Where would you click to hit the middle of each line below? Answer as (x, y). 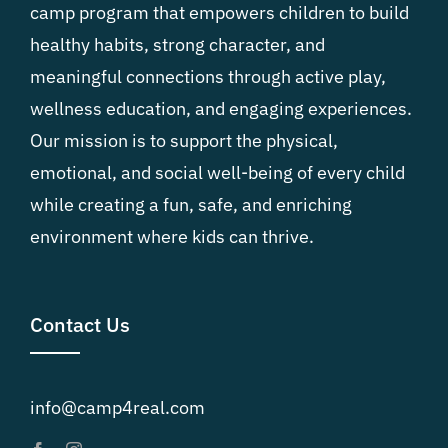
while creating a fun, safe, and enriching (191, 204)
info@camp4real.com (117, 407)
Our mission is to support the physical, (184, 140)
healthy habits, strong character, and (177, 44)
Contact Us (80, 324)
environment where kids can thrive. (172, 236)
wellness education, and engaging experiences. (221, 108)
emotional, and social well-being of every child (217, 172)
